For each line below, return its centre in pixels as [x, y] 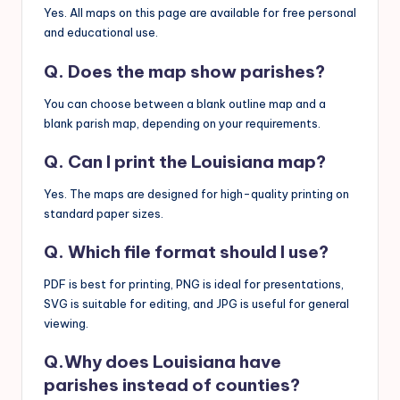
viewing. [66, 324]
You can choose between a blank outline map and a [185, 103]
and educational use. [101, 33]
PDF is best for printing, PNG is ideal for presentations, [194, 284]
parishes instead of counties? [172, 385]
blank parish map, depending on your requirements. [182, 123]
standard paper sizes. [104, 213]
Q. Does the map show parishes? [184, 71]
